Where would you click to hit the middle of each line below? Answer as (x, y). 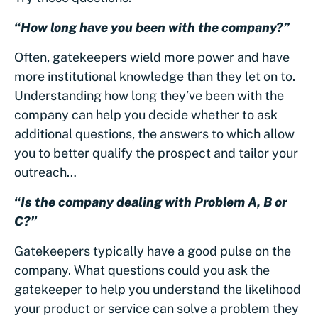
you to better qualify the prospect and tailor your (156, 153)
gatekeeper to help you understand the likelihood (158, 289)
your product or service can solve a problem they (157, 308)
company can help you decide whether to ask (146, 114)
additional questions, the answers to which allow (154, 133)
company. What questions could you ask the (142, 270)
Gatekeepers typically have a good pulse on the (153, 251)
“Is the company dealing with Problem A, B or (150, 202)
